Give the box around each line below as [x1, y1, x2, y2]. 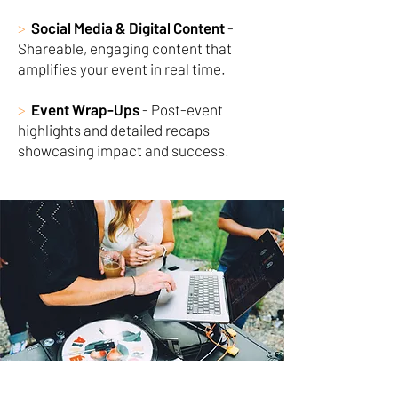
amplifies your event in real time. [18, 60, 226, 77]
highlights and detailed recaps [18, 121, 210, 139]
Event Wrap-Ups [31, 100, 139, 118]
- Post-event [139, 100, 223, 118]
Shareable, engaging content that [18, 39, 232, 57]
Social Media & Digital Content [31, 19, 225, 36]
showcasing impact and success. [18, 141, 229, 159]
